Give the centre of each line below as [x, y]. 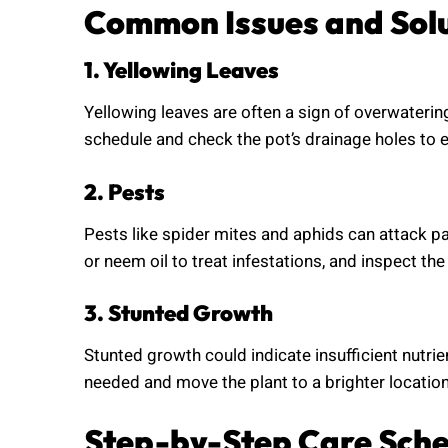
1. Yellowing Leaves [181, 70]
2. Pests [124, 191]
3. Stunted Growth [178, 313]
